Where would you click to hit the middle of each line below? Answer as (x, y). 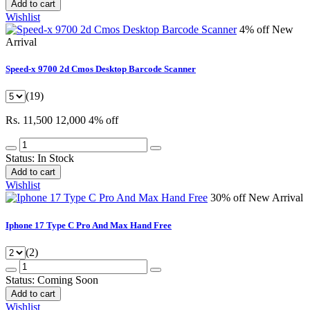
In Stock (56, 158)
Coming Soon (68, 280)
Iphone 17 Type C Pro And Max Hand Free (89, 225)
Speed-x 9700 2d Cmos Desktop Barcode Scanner (101, 69)
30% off (229, 198)
